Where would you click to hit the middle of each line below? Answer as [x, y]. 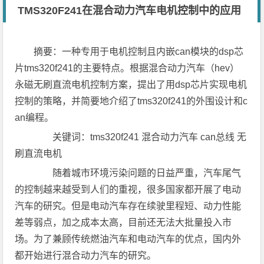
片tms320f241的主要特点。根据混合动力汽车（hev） [127, 68]
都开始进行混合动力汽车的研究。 [86, 255]
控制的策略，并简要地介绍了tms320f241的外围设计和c [131, 101]
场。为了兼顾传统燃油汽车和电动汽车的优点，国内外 [128, 239]
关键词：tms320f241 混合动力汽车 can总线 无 [140, 137]
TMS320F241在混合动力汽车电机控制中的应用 [130, 11]
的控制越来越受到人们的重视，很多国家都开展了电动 [128, 189]
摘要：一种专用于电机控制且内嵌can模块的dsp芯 [139, 52]
